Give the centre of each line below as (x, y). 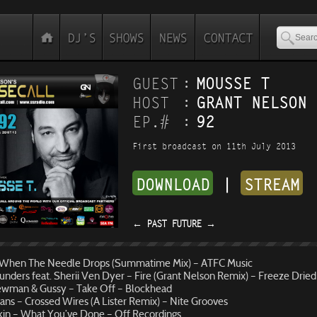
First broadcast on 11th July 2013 (214, 146)
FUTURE (189, 224)
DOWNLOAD (173, 185)
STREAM (272, 185)
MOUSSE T (233, 84)
